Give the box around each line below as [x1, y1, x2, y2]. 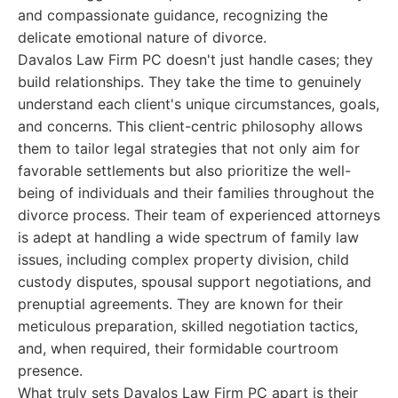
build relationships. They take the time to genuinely [18, 73, 362, 91]
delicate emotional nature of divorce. [18, 28, 267, 46]
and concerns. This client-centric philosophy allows [18, 117, 362, 135]
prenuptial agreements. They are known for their [18, 295, 343, 313]
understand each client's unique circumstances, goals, [18, 95, 379, 113]
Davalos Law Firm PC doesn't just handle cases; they [18, 51, 373, 68]
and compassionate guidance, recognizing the [18, 6, 328, 24]
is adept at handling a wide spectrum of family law [18, 228, 359, 246]
